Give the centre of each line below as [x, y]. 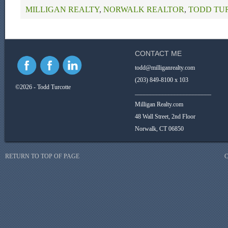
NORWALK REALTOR [144, 9]
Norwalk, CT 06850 [159, 129]
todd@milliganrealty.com [165, 68]
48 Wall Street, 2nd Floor [165, 117]
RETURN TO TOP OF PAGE [42, 156]
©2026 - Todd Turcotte [43, 87]
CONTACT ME [158, 53]
